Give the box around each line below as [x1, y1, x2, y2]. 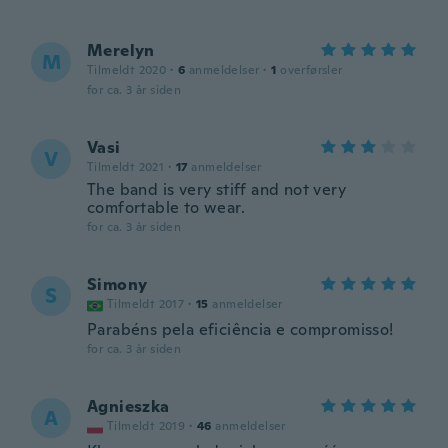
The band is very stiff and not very [87, 179, 346, 200]
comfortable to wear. [87, 197, 245, 218]
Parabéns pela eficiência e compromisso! [87, 319, 394, 340]
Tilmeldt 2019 [107, 418, 186, 434]
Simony [87, 274, 148, 295]
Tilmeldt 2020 [87, 62, 167, 78]
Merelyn [87, 40, 155, 61]
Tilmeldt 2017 [107, 296, 185, 312]
